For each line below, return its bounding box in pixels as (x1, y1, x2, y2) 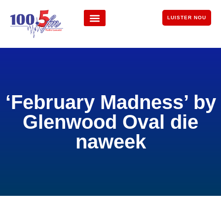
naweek (75, 131, 146, 153)
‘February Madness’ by (5, 91, 216, 113)
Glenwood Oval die (23, 111, 198, 133)
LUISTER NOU (167, 15, 206, 20)
